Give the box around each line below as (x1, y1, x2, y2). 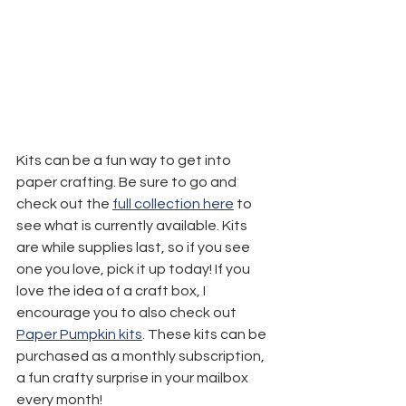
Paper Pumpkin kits (16, 326, 142, 342)
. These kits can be (142, 326, 269, 342)
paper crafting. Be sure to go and (16, 174, 239, 189)
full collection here (112, 196, 234, 211)
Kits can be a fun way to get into (16, 152, 234, 168)
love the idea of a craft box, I (16, 283, 208, 298)
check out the (16, 196, 112, 211)
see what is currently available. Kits (16, 217, 250, 233)
